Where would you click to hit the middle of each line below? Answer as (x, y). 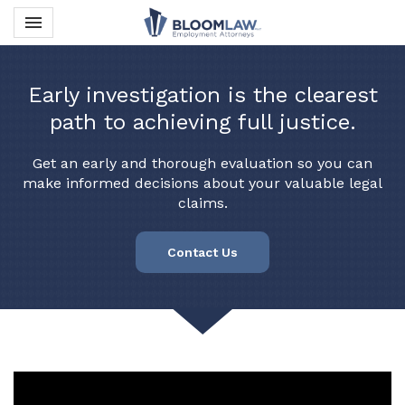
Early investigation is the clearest (202, 95)
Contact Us (202, 252)
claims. (202, 203)
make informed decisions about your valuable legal (202, 183)
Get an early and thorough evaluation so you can (202, 163)
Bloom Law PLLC (268, 46)
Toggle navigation (86, 11)
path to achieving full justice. (202, 122)
